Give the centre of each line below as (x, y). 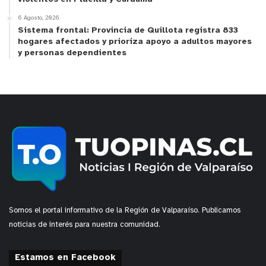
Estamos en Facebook (65, 258)
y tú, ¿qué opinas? (50, 189)
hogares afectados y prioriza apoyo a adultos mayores (135, 42)
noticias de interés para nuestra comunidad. (85, 225)
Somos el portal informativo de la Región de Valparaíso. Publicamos (125, 211)
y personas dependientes (72, 53)
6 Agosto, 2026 (39, 18)
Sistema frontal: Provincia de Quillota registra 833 (128, 30)
